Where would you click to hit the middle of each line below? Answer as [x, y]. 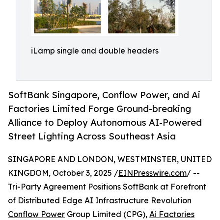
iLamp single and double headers [95, 51]
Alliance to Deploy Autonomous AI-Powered [105, 123]
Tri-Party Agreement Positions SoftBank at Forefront [107, 187]
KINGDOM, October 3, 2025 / [63, 173]
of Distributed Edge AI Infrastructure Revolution [100, 201]
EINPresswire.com [152, 173]
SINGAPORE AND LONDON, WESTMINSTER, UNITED [110, 159]
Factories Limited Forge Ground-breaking [99, 109]
